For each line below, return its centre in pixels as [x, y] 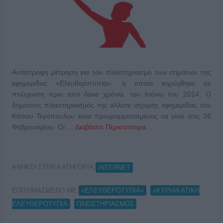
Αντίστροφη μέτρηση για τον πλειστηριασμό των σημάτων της [111, 72]
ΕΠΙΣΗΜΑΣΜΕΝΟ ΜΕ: [45, 190]
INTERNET [114, 167]
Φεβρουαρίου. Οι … [43, 127]
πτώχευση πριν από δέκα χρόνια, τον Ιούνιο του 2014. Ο [111, 94]
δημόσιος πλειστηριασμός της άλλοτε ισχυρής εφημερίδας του [111, 105]
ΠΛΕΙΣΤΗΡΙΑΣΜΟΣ [105, 204]
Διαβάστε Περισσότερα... [113, 127]
